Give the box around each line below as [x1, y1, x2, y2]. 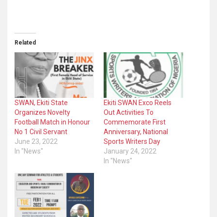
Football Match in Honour [15, 118, 90, 126]
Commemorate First [104, 118, 166, 126]
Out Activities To [104, 108, 154, 117]
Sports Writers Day [104, 138, 160, 146]
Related [15, 39, 36, 46]
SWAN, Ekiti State [15, 99, 68, 107]
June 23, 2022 [15, 138, 58, 146]
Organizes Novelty [15, 108, 70, 117]
